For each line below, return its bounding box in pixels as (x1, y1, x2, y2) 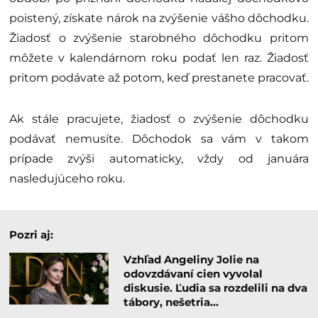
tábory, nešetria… (123, 295, 219, 309)
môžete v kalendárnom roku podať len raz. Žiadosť (9, 51, 309, 65)
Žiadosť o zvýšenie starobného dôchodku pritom (9, 31, 309, 45)
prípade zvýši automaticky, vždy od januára (9, 152, 309, 166)
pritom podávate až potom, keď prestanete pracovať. (9, 71, 309, 85)
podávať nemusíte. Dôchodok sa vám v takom (9, 132, 309, 146)
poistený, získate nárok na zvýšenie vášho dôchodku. (9, 11, 309, 26)
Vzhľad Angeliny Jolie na (123, 253, 259, 267)
